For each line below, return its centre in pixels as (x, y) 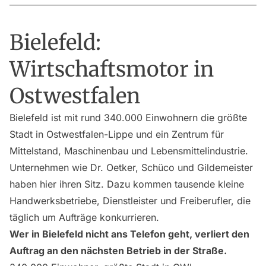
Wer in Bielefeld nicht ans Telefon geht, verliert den (129, 234)
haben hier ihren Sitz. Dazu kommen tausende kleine (127, 184)
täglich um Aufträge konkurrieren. (84, 217)
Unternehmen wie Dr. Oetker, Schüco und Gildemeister (131, 167)
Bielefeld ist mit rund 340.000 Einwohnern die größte (128, 118)
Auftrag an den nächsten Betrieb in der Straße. (118, 251)
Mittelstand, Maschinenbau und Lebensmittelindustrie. (129, 151)
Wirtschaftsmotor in (112, 69)
